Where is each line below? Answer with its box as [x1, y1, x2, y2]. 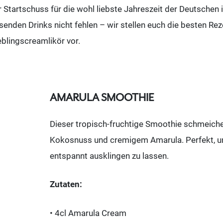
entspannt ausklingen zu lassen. [50, 150, 169, 161]
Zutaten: [50, 179, 82, 190]
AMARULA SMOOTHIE [50, 91, 154, 104]
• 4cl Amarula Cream [50, 208, 126, 218]
